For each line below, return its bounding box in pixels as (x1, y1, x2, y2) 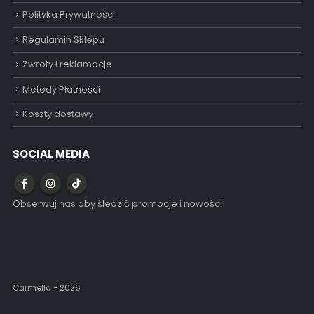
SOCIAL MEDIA (12, 146, 90, 162)
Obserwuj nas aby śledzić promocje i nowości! (12, 197, 225, 211)
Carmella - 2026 (12, 282, 81, 294)
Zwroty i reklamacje (22, 57, 112, 71)
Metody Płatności (22, 82, 100, 96)
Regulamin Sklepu (22, 32, 104, 46)
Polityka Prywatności (22, 8, 115, 22)
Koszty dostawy (22, 107, 93, 121)
